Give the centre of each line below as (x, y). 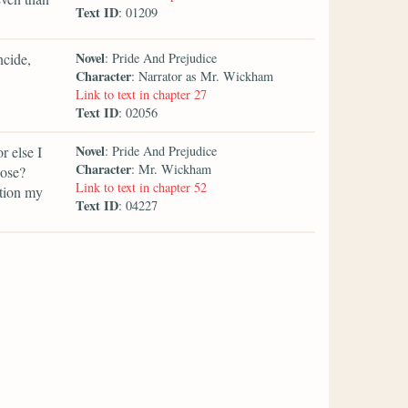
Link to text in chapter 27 (142, 94)
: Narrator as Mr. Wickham (203, 76)
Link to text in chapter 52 (142, 187)
